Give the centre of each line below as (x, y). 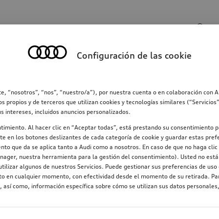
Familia (56, 68)
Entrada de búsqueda (51, 22)
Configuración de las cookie (134, 55)
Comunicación (116, 68)
